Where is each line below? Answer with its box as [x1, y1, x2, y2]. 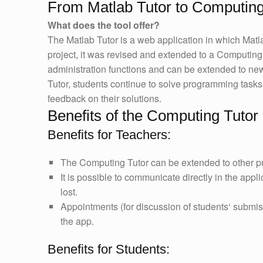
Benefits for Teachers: [47, 127, 171, 143]
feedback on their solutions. [47, 92, 161, 106]
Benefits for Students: [47, 242, 170, 257]
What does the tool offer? [47, 18, 160, 32]
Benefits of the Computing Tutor [47, 107, 258, 124]
